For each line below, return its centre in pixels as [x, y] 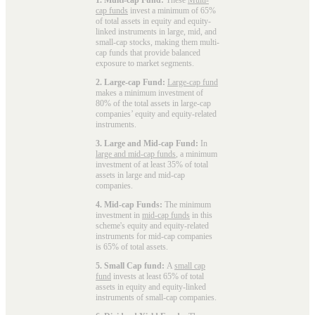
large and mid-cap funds [136, 154]
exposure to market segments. [145, 63]
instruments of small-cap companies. [156, 297]
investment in [119, 215]
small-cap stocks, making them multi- [157, 42]
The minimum [187, 204]
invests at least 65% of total [157, 276]
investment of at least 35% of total [152, 164]
